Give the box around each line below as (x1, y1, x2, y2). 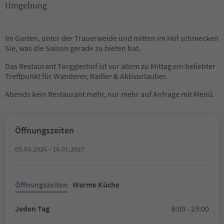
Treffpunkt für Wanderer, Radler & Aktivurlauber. (5, 71, 167, 81)
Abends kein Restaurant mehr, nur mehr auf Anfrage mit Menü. (5, 89, 214, 99)
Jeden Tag (15, 203, 49, 213)
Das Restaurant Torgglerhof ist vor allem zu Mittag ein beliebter (5, 61, 215, 71)
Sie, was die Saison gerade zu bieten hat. (5, 43, 140, 53)
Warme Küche (72, 179, 119, 189)
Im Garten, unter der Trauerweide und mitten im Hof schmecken (5, 33, 218, 43)
